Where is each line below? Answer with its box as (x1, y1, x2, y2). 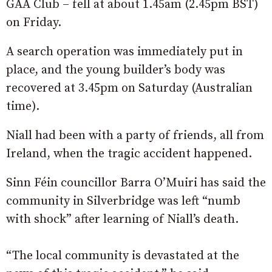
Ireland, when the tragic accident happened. (6, 146, 252, 161)
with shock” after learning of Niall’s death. (6, 212, 239, 227)
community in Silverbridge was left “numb (6, 194, 240, 209)
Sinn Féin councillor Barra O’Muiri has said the (6, 175, 266, 191)
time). (6, 99, 39, 114)
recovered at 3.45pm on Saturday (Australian (6, 81, 253, 96)
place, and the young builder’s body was (6, 63, 225, 78)
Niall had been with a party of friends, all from (6, 128, 264, 143)
